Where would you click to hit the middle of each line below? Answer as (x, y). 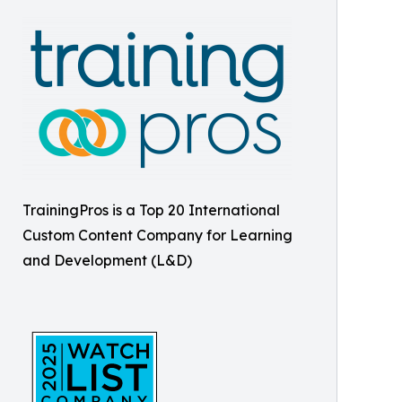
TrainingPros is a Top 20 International (151, 210)
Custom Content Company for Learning (157, 235)
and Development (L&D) (107, 260)
